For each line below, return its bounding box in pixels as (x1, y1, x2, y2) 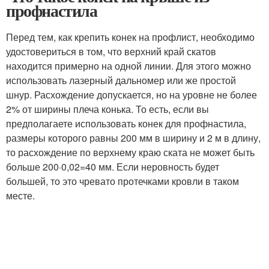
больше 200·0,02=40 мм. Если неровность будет (6, 160, 219, 174)
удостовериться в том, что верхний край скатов (6, 44, 216, 58)
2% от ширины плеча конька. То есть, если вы (6, 102, 209, 116)
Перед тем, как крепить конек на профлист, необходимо (6, 30, 255, 44)
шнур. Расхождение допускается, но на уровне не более (6, 88, 257, 101)
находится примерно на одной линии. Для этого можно (6, 59, 251, 73)
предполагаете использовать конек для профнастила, (6, 116, 246, 130)
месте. (6, 189, 35, 202)
